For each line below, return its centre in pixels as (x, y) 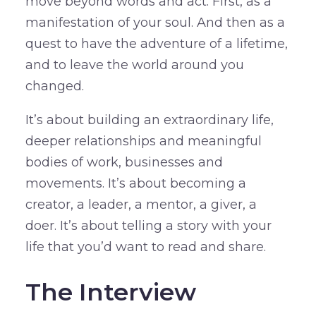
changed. (54, 86)
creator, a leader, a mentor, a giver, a (141, 205)
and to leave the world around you (134, 65)
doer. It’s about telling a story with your (148, 226)
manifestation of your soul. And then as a (155, 23)
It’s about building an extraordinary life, (149, 120)
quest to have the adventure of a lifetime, (156, 44)
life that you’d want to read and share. (145, 247)
